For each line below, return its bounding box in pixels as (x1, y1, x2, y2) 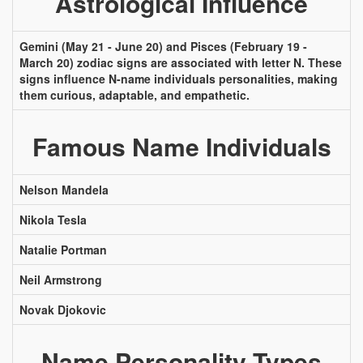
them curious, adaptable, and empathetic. (19, 87, 250, 103)
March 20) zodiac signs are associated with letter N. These (19, 54, 342, 70)
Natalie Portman (19, 241, 107, 258)
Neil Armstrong (19, 271, 102, 288)
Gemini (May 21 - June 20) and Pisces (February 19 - (19, 38, 307, 54)
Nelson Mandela (19, 181, 109, 198)
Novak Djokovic (19, 301, 106, 318)
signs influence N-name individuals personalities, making (19, 70, 338, 87)
